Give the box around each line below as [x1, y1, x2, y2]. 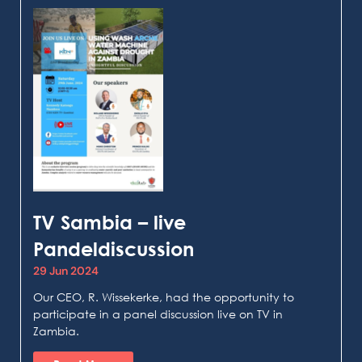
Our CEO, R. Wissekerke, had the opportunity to [33, 290, 294, 305]
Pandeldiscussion [33, 237, 194, 261]
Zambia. [33, 324, 79, 339]
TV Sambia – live [33, 210, 186, 234]
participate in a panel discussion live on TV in [33, 307, 283, 322]
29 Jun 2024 [33, 263, 99, 279]
